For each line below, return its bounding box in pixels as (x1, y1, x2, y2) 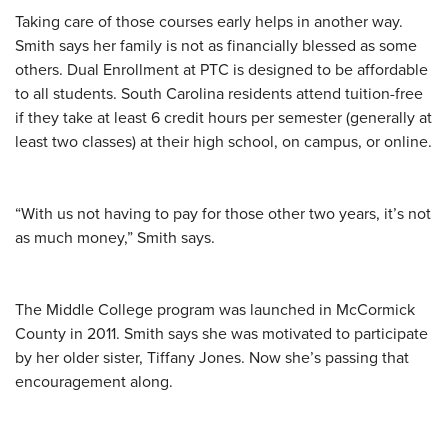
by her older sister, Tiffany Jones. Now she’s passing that (15, 345, 409, 368)
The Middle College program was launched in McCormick (15, 297, 415, 320)
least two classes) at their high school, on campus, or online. (15, 129, 432, 152)
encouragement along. (15, 369, 173, 392)
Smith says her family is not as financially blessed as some (15, 33, 417, 56)
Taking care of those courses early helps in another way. (15, 9, 403, 32)
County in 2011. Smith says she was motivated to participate (15, 321, 428, 344)
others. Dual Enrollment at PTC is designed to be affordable (15, 57, 428, 80)
